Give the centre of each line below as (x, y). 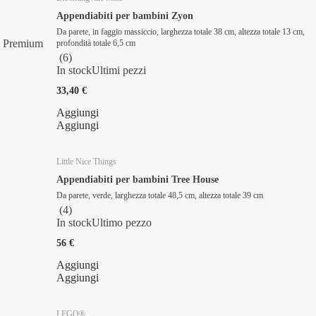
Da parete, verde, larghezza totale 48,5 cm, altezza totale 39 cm (160, 195)
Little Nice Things (86, 161)
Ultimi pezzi (119, 70)
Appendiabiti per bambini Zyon (125, 16)
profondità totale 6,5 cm (96, 43)
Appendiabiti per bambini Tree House (138, 179)
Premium (23, 43)
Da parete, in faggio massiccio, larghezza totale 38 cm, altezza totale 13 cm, (181, 31)
